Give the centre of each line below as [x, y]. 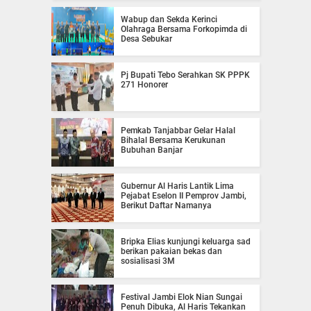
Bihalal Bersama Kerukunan [173, 140]
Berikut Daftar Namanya [166, 205]
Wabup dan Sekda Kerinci [169, 19]
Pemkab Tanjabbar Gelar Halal [178, 130]
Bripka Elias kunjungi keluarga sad [186, 241]
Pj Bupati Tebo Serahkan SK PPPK [185, 75]
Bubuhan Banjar [152, 150]
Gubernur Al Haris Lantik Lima [177, 186]
